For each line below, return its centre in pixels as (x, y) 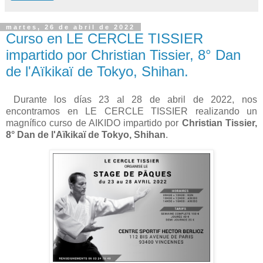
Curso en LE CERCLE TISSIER (104, 38)
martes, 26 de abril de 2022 (70, 27)
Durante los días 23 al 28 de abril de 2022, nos (131, 99)
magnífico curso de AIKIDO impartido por (92, 123)
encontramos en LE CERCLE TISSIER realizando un (131, 111)
